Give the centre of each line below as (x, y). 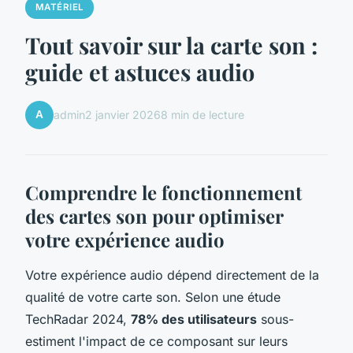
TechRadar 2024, (78, 319)
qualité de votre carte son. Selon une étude (153, 297)
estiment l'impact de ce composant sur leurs (156, 341)
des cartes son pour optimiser (154, 216)
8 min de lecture (203, 115)
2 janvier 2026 (123, 115)
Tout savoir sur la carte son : (171, 45)
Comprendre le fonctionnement (163, 192)
